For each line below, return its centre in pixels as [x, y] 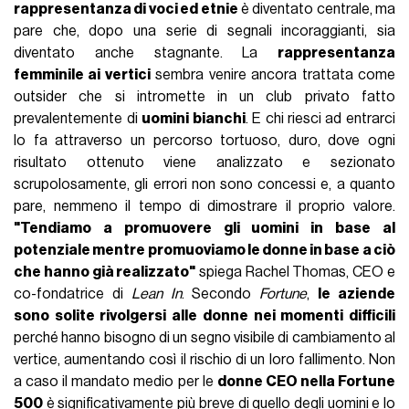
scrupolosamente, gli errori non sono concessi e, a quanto [204, 184]
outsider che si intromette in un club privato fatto [204, 96]
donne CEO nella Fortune [306, 381]
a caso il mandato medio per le [115, 381]
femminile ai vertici [82, 74]
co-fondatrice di [73, 294]
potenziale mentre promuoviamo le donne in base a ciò [204, 250]
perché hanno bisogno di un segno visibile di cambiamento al [204, 337]
